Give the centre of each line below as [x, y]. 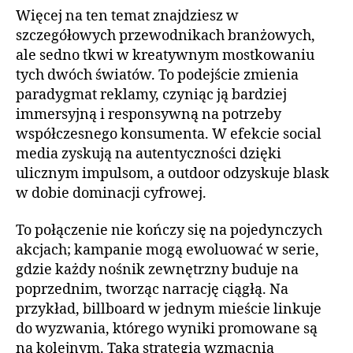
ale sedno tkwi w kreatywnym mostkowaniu [165, 55]
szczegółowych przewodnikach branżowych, [165, 35]
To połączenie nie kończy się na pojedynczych [169, 230]
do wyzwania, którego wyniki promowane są [167, 329]
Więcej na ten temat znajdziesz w [127, 16]
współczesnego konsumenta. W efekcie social [169, 134]
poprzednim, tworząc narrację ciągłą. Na [152, 290]
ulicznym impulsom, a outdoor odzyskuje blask [173, 173]
